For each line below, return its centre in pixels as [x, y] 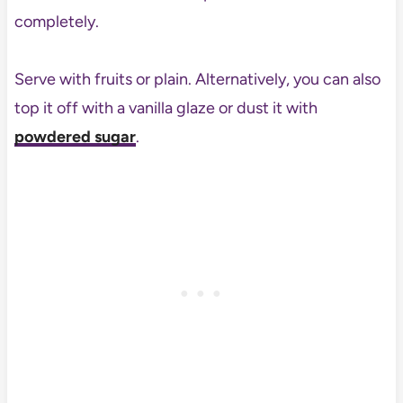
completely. [56, 22]
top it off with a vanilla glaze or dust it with [166, 108]
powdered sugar [75, 137]
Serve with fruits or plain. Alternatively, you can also [197, 80]
